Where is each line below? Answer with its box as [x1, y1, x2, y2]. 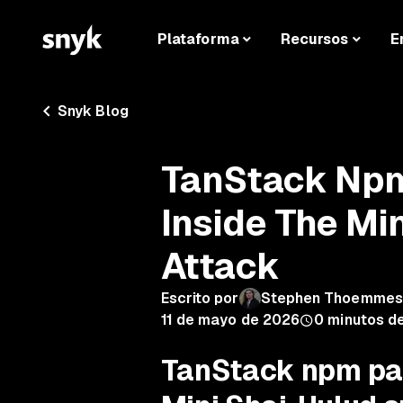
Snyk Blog [58, 102, 129, 121]
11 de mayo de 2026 [160, 310, 300, 329]
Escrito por [160, 289, 239, 308]
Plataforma [157, 30, 239, 49]
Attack [160, 243, 280, 290]
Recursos [280, 30, 349, 49]
